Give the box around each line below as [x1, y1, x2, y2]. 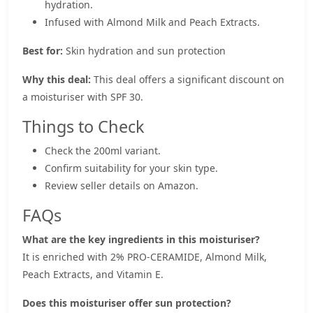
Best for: [22, 44, 63, 57]
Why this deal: [22, 73, 91, 86]
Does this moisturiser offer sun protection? [22, 296, 231, 310]
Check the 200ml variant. [45, 144, 161, 157]
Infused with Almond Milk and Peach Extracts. [45, 15, 260, 29]
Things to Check [22, 115, 145, 138]
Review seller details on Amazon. [45, 179, 198, 192]
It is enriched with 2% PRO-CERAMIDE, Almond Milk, [22, 250, 267, 263]
